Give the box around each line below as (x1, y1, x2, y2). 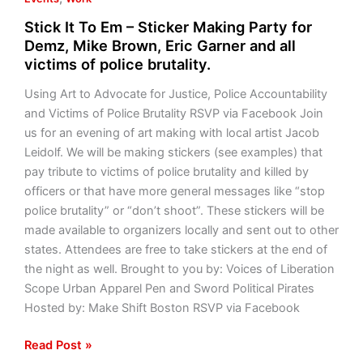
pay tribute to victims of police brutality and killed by (23, 164, 309, 179)
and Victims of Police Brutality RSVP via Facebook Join (23, 105, 323, 121)
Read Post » (23, 337, 92, 352)
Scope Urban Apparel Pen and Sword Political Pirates (23, 280, 314, 296)
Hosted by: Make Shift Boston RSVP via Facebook (23, 300, 300, 315)
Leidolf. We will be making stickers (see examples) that (23, 144, 322, 160)
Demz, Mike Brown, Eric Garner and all (23, 36, 296, 55)
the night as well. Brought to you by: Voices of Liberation (23, 261, 335, 276)
